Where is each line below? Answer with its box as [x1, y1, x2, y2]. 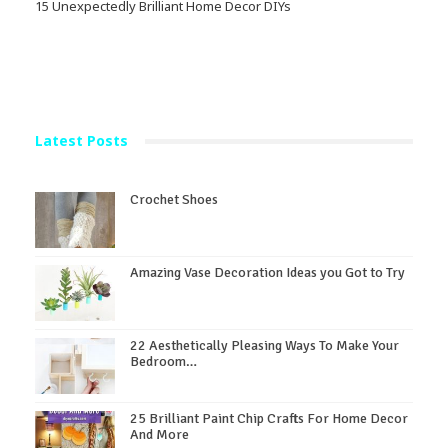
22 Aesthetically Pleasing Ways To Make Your [130, 336, 399, 354]
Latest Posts [35, 131, 128, 151]
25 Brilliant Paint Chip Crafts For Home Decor [130, 409, 408, 427]
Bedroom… [130, 352, 197, 370]
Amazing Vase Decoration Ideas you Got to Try [130, 263, 405, 281]
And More [130, 425, 189, 443]
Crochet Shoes [130, 190, 218, 208]
